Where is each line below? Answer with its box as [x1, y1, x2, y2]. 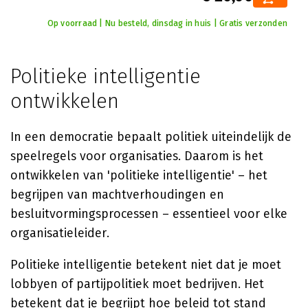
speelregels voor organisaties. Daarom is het [10, 148, 263, 164]
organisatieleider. [10, 225, 109, 241]
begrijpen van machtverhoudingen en [10, 187, 224, 202]
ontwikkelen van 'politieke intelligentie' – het [10, 168, 267, 183]
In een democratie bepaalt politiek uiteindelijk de [10, 129, 291, 144]
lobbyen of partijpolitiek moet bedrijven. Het [10, 276, 264, 291]
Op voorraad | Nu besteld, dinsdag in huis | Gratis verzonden [47, 19, 287, 28]
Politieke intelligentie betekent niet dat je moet [10, 257, 281, 272]
